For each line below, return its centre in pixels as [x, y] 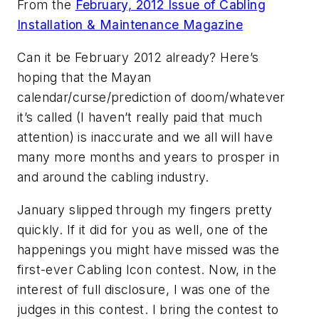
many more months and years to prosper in [148, 157]
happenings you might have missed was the [148, 249]
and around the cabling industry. [113, 177]
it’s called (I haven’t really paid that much [140, 117]
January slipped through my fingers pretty [145, 209]
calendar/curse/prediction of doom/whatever [151, 97]
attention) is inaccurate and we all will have [145, 137]
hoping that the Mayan [84, 77]
